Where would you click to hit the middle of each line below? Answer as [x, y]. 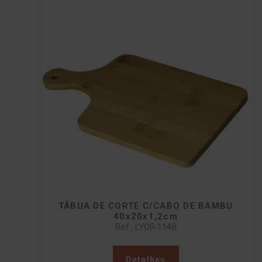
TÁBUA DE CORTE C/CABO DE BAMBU [146, 206]
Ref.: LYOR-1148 [146, 227]
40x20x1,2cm [146, 217]
